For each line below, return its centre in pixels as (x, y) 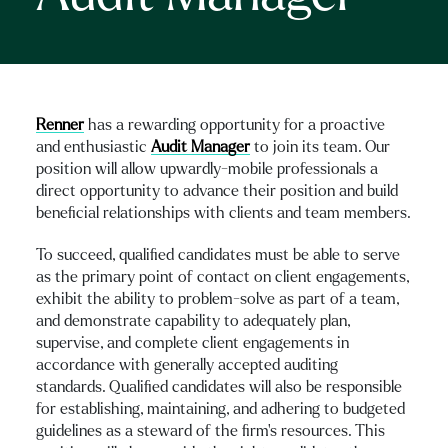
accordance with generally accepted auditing (187, 364)
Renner (60, 124)
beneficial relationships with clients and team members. (223, 212)
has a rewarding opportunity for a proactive (234, 124)
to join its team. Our (320, 146)
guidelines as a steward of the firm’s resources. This (210, 430)
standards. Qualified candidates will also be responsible (219, 386)
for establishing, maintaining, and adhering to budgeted (220, 408)
